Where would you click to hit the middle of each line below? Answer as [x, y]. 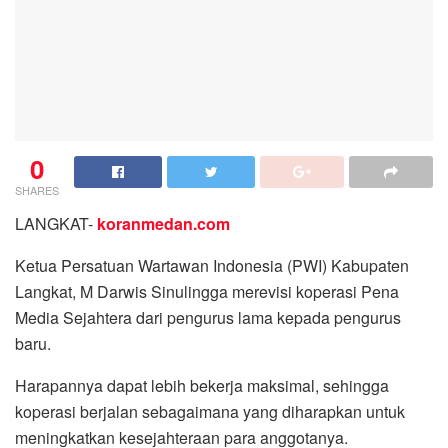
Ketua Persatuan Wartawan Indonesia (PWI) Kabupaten [212, 266]
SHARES [37, 190]
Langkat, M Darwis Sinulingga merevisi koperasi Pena [207, 292]
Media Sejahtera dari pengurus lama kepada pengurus [208, 318]
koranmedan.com [163, 224]
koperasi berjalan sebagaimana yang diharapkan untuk [210, 412]
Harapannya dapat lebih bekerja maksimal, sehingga [202, 386]
